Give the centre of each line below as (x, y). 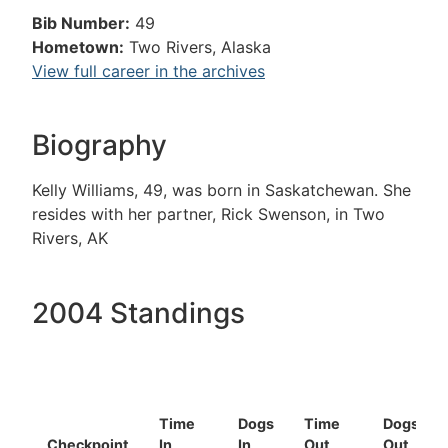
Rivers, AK (70, 238)
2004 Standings (138, 312)
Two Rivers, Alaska (200, 47)
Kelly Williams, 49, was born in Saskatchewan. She (221, 190)
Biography (99, 145)
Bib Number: (81, 23)
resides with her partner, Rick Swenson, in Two (208, 214)
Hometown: (78, 47)
